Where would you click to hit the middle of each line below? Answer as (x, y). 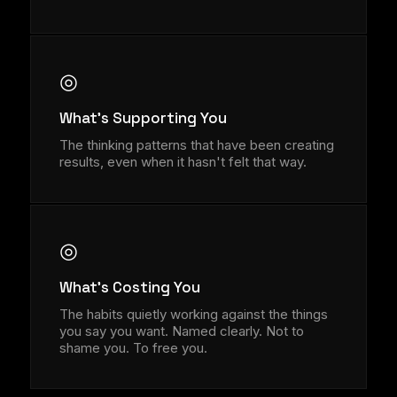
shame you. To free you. (133, 348)
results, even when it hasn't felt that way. (183, 162)
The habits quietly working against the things (194, 314)
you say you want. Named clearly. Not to (182, 331)
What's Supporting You (143, 118)
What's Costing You (130, 287)
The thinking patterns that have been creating (197, 145)
